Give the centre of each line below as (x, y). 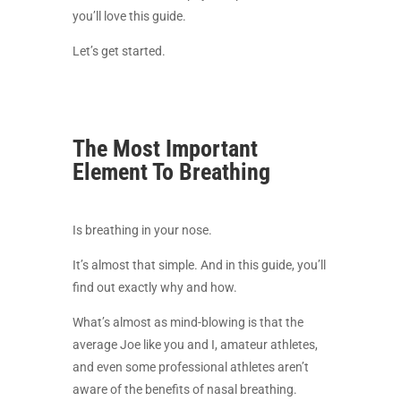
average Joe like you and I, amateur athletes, (195, 345)
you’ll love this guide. (129, 16)
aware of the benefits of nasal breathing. (184, 389)
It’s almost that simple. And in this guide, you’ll (199, 265)
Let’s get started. (119, 51)
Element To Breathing (171, 172)
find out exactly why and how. (154, 287)
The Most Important (165, 149)
